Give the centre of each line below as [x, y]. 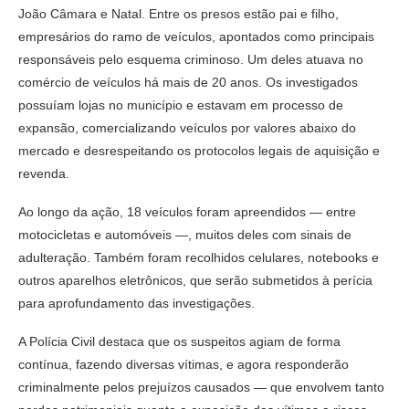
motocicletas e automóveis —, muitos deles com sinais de [185, 234]
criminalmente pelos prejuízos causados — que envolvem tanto [201, 387]
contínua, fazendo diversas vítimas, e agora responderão [184, 364]
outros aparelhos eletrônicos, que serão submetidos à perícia [195, 280]
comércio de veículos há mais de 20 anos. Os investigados [188, 82]
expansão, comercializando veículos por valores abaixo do [187, 127]
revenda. [44, 173]
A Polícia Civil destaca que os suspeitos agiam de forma [179, 341]
